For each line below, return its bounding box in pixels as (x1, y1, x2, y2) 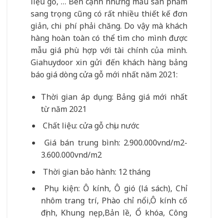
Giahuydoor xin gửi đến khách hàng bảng (31, 57, 187, 68)
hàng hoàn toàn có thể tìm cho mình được (31, 33, 187, 43)
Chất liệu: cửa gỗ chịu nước (40, 120, 139, 131)
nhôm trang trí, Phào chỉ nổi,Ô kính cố (40, 195, 187, 206)
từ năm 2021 (40, 103, 87, 114)
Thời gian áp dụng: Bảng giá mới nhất (40, 91, 187, 102)
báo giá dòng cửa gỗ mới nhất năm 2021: (31, 69, 178, 80)
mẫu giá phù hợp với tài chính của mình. (31, 45, 187, 55)
